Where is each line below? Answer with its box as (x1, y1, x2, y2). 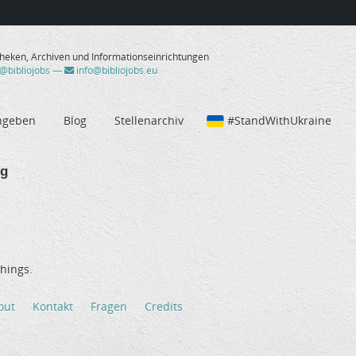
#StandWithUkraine (227, 112, 331, 128)
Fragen (91, 299, 127, 315)
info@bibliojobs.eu (73, 64, 157, 78)
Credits (145, 299, 183, 315)
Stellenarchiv (114, 112, 184, 128)
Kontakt (33, 299, 73, 315)
